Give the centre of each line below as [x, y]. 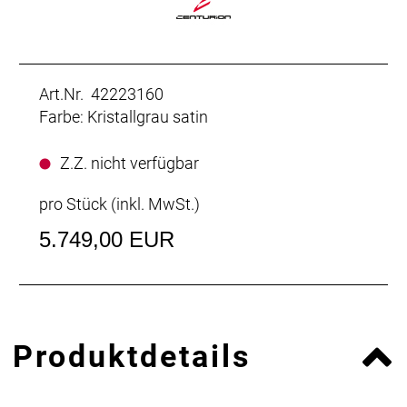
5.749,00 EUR [107, 239]
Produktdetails [132, 356]
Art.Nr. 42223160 [101, 94]
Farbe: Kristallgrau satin [124, 116]
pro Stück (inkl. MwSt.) [119, 203]
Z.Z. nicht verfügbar [129, 163]
